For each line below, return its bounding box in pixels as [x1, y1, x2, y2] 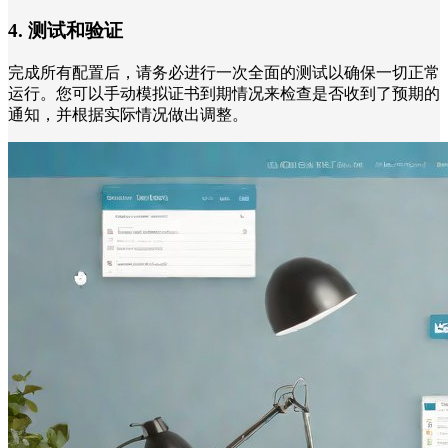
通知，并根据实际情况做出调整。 [8, 105, 248, 123]
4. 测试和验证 [8, 20, 123, 42]
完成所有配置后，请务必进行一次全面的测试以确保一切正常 [8, 63, 440, 81]
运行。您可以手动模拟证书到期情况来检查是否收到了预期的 [8, 84, 440, 102]
